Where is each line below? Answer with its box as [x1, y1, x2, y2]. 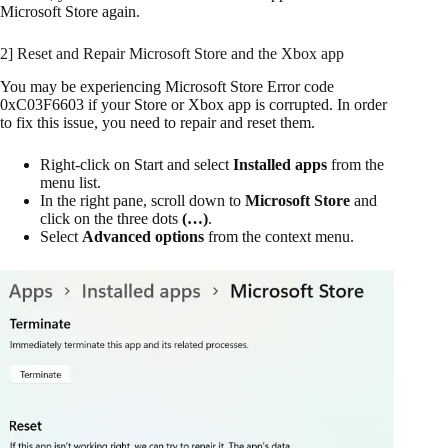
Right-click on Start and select [40, 155, 233, 173]
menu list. [40, 173, 101, 191]
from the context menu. [204, 227, 354, 245]
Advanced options [82, 227, 204, 245]
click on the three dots [40, 209, 182, 227]
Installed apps [233, 155, 327, 173]
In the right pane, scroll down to [40, 191, 245, 209]
